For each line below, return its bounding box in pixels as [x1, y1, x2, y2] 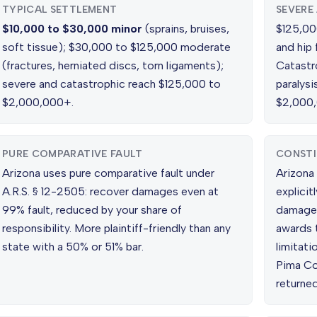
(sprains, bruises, [142, 22, 229, 35]
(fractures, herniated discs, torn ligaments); [2, 59, 224, 72]
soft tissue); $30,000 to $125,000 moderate [2, 40, 231, 54]
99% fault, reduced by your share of [2, 203, 182, 217]
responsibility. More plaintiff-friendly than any [2, 221, 231, 235]
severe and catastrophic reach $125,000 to [2, 77, 221, 91]
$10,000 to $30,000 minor [2, 22, 142, 35]
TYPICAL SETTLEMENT [2, 4, 117, 16]
